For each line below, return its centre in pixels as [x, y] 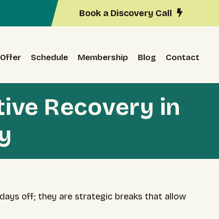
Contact [183, 57]
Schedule [49, 57]
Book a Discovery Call [126, 13]
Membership [103, 57]
